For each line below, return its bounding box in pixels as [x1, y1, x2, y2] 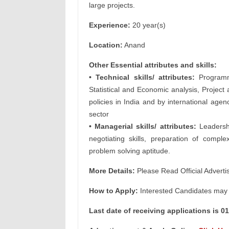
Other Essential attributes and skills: [88, 61, 217, 69]
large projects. [88, 1, 135, 9]
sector [88, 110, 109, 118]
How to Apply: [88, 187, 138, 195]
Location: [88, 41, 123, 49]
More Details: [88, 167, 135, 175]
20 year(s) [130, 21, 166, 29]
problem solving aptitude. [88, 147, 170, 155]
